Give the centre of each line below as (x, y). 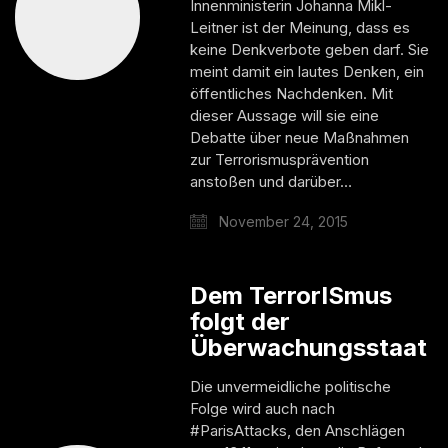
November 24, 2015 (282, 221)
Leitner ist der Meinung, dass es (300, 27)
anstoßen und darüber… (271, 181)
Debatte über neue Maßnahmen (300, 137)
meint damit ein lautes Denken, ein (307, 71)
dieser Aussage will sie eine (285, 115)
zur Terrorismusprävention (280, 159)
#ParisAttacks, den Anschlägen (298, 430)
